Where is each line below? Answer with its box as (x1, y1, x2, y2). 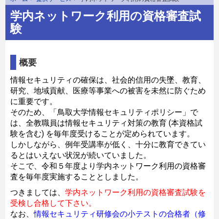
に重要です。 (10, 96, 58, 106)
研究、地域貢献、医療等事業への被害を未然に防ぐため (10, 86, 206, 95)
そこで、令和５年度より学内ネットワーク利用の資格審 (10, 161, 206, 171)
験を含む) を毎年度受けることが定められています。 (10, 129, 195, 138)
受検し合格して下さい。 (10, 198, 97, 208)
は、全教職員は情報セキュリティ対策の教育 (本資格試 (10, 118, 203, 128)
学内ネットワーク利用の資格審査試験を (65, 187, 206, 197)
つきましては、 (10, 187, 66, 197)
